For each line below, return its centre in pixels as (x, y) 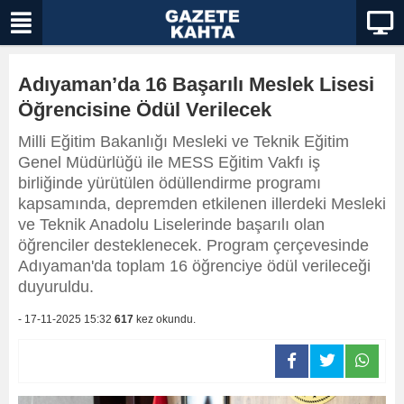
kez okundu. (165, 319)
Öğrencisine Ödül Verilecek (145, 110)
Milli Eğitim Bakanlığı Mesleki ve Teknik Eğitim (184, 142)
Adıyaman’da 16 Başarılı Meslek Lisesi (196, 84)
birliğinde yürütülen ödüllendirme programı (170, 183)
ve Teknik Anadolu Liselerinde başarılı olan (171, 225)
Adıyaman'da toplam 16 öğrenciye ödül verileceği (194, 266)
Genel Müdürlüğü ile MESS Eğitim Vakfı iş (169, 162)
